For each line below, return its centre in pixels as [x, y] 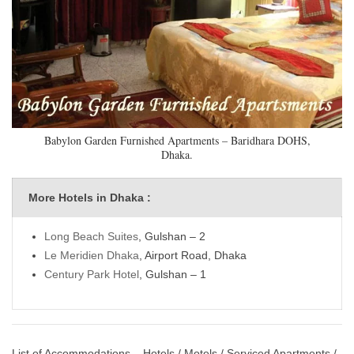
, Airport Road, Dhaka [193, 255]
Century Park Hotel [92, 274]
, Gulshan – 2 [172, 236]
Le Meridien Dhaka [92, 255]
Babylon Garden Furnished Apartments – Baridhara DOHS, [177, 140]
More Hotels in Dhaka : [90, 197]
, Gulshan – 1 [173, 274]
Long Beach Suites [91, 236]
